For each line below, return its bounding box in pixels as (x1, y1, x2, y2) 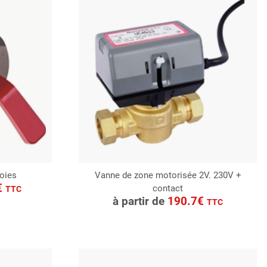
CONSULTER (135, 183, 201, 198)
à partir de (113, 194, 168, 208)
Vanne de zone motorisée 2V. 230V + (94, 169, 241, 181)
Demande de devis (139, 203, 204, 212)
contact (153, 182, 184, 194)
